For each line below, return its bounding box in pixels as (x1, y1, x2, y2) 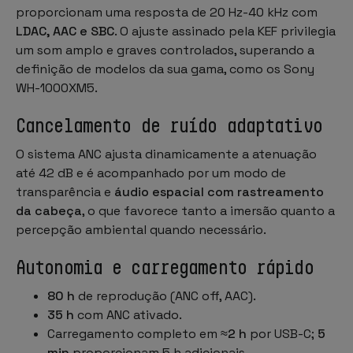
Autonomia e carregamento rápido (16, 255, 314, 278)
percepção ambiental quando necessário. (16, 221, 266, 238)
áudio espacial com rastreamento (114, 183, 324, 200)
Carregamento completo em (47, 325, 221, 342)
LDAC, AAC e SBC (16, 22, 114, 39)
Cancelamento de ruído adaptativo (16, 113, 322, 136)
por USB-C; (247, 325, 318, 342)
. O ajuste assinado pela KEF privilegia (114, 22, 336, 39)
